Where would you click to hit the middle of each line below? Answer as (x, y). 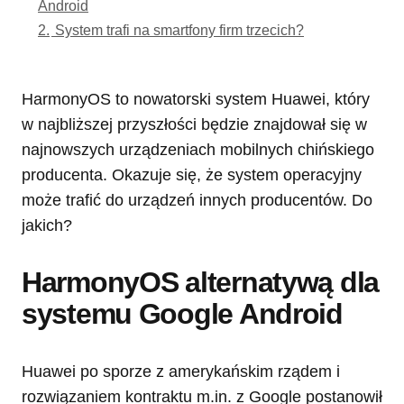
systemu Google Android (182, 314)
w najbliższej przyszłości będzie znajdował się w (194, 125)
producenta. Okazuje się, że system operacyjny (192, 175)
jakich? (47, 226)
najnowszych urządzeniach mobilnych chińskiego (198, 150)
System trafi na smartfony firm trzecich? (179, 30)
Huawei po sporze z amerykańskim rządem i (181, 372)
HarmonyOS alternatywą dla (200, 283)
